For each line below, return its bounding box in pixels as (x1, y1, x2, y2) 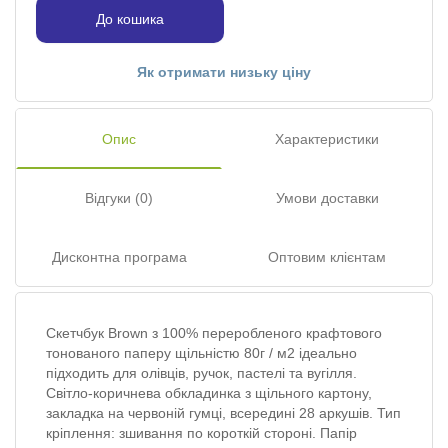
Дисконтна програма (51, 249, 187, 266)
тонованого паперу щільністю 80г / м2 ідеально (46, 345, 357, 362)
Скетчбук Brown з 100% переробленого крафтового (46, 325, 382, 342)
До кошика (96, 11, 164, 28)
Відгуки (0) (85, 190, 153, 207)
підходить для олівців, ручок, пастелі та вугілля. (46, 365, 357, 382)
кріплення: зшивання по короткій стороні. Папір (46, 425, 357, 442)
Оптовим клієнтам (268, 249, 386, 266)
